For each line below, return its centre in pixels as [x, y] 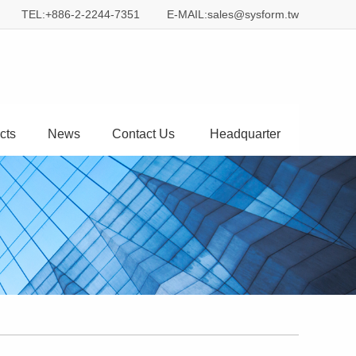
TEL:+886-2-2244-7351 [81, 14]
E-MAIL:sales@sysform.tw [233, 14]
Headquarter [245, 134]
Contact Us [143, 134]
